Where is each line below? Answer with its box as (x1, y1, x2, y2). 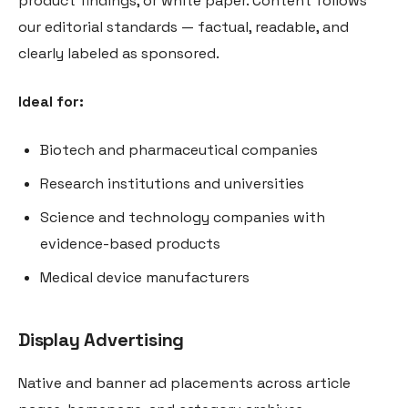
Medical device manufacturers (40, 268, 250, 287)
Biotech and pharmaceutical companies (40, 140, 318, 159)
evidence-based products (40, 234, 220, 253)
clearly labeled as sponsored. (18, 44, 219, 63)
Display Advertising (18, 328, 185, 352)
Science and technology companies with (40, 208, 325, 227)
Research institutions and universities (40, 174, 304, 193)
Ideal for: (18, 92, 84, 111)
